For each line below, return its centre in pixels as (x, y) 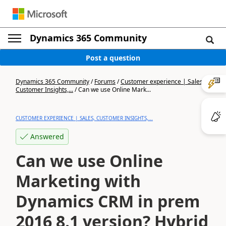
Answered (47, 136)
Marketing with (78, 181)
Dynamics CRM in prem (108, 201)
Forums (105, 81)
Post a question (113, 58)
